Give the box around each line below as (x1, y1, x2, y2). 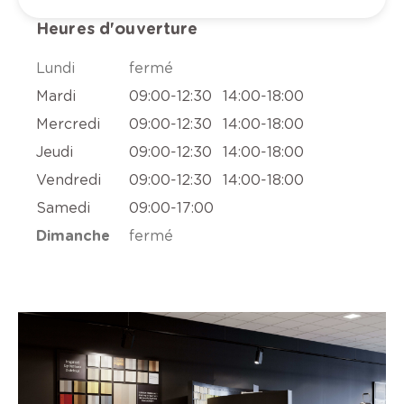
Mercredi (36, 115, 100, 133)
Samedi (36, 199, 90, 217)
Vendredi (36, 171, 101, 189)
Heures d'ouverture (36, 19, 198, 39)
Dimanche (36, 227, 110, 245)
